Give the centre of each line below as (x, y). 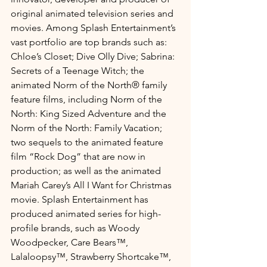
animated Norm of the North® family (90, 85)
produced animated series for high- (86, 213)
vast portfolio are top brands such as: (90, 42)
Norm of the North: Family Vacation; (88, 128)
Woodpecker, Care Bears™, (71, 242)
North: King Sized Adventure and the (90, 113)
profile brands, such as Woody (76, 228)
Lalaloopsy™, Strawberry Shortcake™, (92, 256)
